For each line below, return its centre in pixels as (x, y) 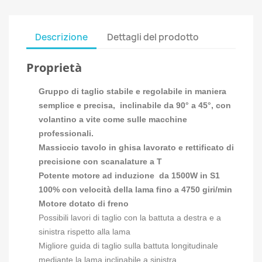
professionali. (66, 133)
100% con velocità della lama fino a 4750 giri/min (135, 189)
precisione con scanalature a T (100, 161)
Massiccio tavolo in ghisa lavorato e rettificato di (136, 147)
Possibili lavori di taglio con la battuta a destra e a (130, 218)
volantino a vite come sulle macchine (113, 119)
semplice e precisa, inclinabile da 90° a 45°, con (135, 105)
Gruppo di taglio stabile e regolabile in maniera (132, 91)
